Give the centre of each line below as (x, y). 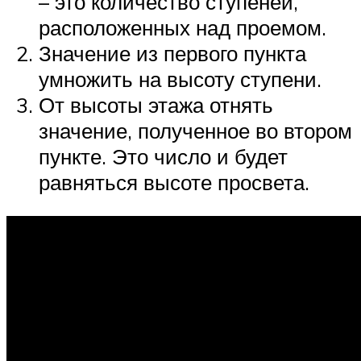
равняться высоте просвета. (174, 182)
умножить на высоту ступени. (180, 79)
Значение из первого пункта (172, 53)
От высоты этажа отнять (156, 104)
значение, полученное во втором (195, 130)
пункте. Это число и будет (163, 156)
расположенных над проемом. (183, 27)
